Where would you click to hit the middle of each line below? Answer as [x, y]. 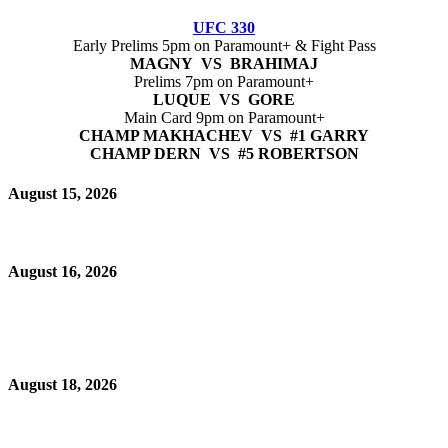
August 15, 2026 [62, 193]
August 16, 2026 [62, 272]
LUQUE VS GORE [224, 100]
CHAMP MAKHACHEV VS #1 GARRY [224, 136]
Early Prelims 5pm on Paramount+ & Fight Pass [224, 46]
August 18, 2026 [62, 384]
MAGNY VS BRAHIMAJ [224, 64]
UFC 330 [224, 28]
